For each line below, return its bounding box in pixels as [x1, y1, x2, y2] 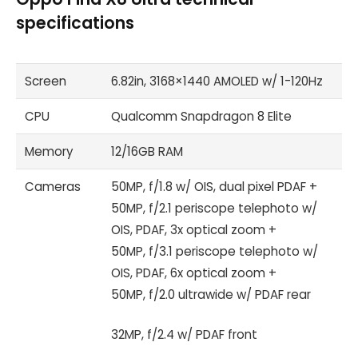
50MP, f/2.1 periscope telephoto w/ [111, 200, 318, 217]
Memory [25, 143, 74, 161]
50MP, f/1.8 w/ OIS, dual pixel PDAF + [111, 178, 318, 196]
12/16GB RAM [111, 143, 184, 161]
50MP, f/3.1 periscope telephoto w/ [111, 243, 319, 261]
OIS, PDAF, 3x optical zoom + [111, 221, 277, 239]
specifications [16, 10, 134, 34]
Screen [25, 73, 67, 90]
